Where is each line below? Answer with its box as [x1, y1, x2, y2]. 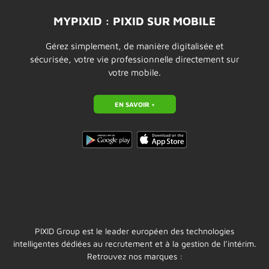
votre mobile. [108, 67, 161, 77]
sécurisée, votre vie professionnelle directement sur [29, 53, 240, 64]
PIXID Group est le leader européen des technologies [35, 226, 234, 237]
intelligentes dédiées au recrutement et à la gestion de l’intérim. [13, 238, 256, 249]
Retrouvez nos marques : [86, 251, 183, 262]
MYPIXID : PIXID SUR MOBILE [53, 14, 216, 28]
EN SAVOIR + [114, 100, 155, 109]
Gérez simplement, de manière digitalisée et [46, 40, 223, 51]
